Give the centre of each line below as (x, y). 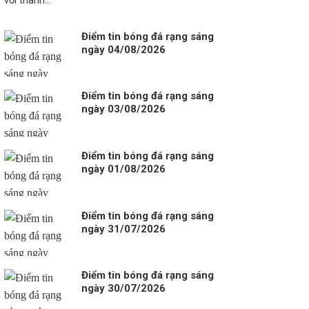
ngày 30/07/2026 (123, 289)
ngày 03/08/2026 (123, 109)
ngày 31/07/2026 (123, 229)
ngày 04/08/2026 (123, 49)
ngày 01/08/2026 (123, 169)
